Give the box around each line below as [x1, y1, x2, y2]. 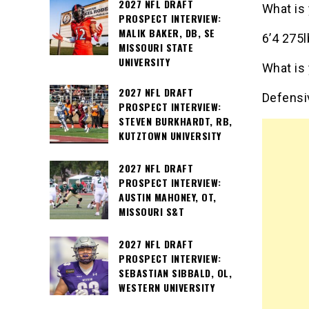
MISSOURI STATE [119, 40, 193, 54]
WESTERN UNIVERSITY [119, 280, 215, 295]
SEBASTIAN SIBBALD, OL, [119, 266, 232, 281]
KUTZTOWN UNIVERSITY [119, 128, 221, 143]
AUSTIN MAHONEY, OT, [119, 190, 217, 205]
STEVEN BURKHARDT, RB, [119, 114, 232, 129]
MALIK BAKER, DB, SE [119, 26, 215, 40]
